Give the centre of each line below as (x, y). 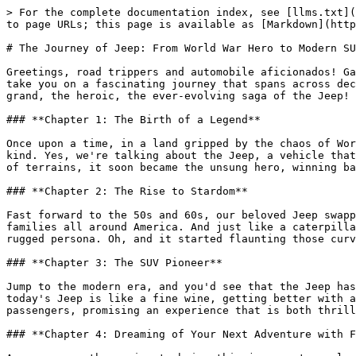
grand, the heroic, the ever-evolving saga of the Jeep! (178, 96)
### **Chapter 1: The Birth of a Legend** (133, 120)
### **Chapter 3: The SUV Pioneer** (114, 263)
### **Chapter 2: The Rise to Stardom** (127, 191)
